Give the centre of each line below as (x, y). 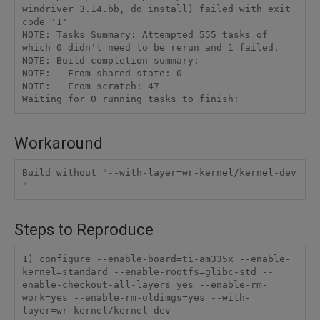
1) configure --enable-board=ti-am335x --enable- (156, 259)
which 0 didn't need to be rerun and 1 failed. (150, 48)
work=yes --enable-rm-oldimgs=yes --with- (136, 298)
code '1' (45, 22)
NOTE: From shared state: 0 (102, 74)
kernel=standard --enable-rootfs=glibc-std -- (147, 272)
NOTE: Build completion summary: (110, 61)
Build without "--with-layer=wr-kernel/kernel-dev (159, 173)
